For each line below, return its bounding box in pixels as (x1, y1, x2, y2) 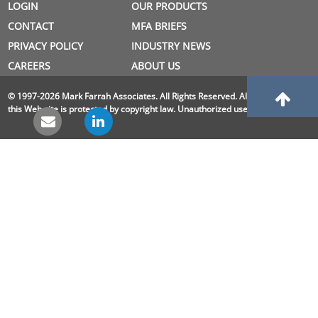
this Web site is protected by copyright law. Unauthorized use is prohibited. (7, 102, 301, 115)
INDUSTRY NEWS (131, 38, 212, 53)
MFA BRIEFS (131, 18, 187, 33)
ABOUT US (131, 58, 181, 72)
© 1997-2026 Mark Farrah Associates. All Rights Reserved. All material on (7, 89, 297, 102)
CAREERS (7, 58, 50, 72)
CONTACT (7, 18, 54, 33)
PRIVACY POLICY (7, 38, 83, 53)
